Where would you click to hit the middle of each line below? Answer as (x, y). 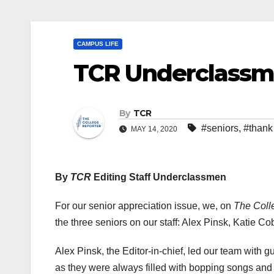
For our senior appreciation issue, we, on (144, 206)
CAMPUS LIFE (98, 44)
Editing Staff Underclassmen (159, 177)
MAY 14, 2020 (154, 129)
